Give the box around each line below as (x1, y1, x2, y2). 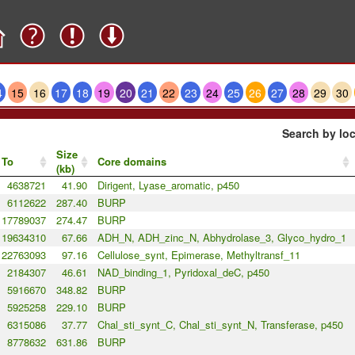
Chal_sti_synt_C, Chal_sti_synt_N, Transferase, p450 (97, 317, 343, 333)
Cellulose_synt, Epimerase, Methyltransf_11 (97, 247, 300, 263)
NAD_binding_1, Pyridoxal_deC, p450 (97, 265, 269, 281)
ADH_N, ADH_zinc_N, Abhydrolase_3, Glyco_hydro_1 (97, 230, 346, 246)
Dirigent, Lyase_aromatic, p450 (97, 177, 239, 193)
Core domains (97, 154, 166, 170)
